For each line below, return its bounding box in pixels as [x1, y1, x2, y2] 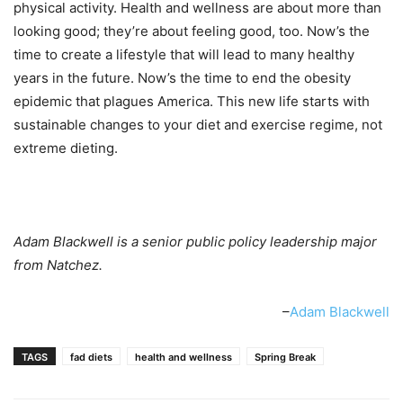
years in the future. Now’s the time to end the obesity [13, 68, 351, 86]
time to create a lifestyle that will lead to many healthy [13, 45, 354, 63]
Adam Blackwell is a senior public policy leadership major [13, 232, 377, 250]
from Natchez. [13, 255, 103, 273]
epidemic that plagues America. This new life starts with [13, 92, 370, 110]
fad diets [70, 350, 112, 363]
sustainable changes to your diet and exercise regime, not [13, 115, 382, 133]
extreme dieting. [13, 139, 118, 157]
